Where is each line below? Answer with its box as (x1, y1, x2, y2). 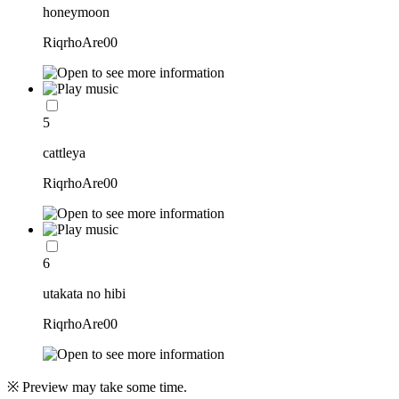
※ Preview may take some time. (7, 379, 187, 395)
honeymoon (43, 4, 110, 20)
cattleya (43, 145, 85, 161)
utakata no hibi (43, 286, 126, 302)
